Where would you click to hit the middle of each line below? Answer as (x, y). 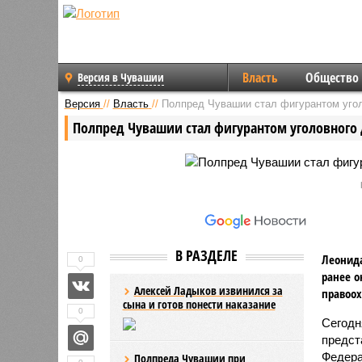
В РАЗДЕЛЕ (206, 255)
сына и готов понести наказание (199, 304)
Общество (332, 78)
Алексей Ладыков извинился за (208, 290)
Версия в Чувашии (121, 77)
